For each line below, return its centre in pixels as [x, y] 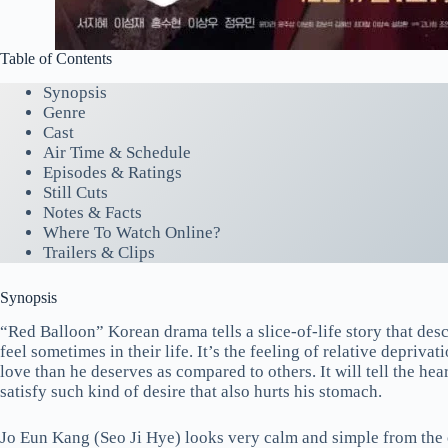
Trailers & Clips [99, 253]
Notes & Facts [92, 213]
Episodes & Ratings [112, 173]
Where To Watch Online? [132, 233]
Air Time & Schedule [117, 153]
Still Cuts [75, 193]
